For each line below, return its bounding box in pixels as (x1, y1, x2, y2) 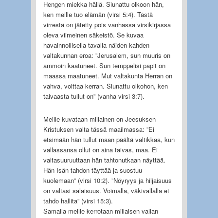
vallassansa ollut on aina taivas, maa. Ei (43, 145, 158, 154)
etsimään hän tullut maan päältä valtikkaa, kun (43, 134, 175, 144)
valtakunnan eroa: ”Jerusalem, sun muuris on (43, 50, 170, 60)
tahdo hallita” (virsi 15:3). (43, 196, 113, 205)
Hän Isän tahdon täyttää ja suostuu (43, 165, 142, 175)
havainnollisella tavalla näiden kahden (43, 40, 149, 50)
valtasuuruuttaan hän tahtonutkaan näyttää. (43, 155, 165, 164)
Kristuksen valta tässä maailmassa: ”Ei (43, 124, 154, 134)
